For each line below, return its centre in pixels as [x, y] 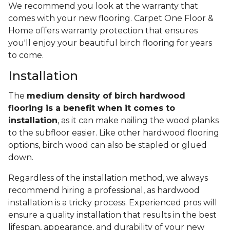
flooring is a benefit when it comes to [92, 108]
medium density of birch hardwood [106, 96]
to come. [27, 55]
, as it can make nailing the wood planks [138, 121]
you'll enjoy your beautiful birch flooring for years [110, 43]
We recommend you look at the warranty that [103, 6]
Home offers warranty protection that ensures [103, 31]
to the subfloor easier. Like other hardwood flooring [114, 133]
